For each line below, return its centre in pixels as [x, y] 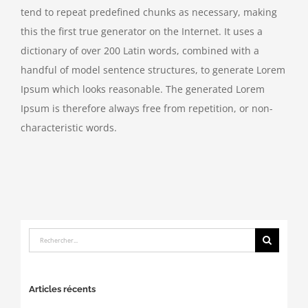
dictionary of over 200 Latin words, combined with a [140, 51]
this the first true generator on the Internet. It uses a [142, 32]
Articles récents [62, 289]
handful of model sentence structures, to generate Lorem [153, 70]
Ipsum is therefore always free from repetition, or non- [147, 109]
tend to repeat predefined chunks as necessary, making [149, 12]
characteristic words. [69, 128]
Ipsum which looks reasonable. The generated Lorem [143, 89]
